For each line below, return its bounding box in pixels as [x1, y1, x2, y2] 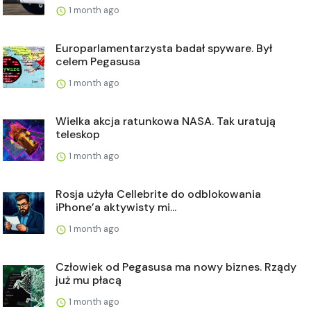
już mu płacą [56, 273, 121, 288]
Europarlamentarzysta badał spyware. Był [56, 41, 272, 56]
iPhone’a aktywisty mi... [56, 200, 176, 215]
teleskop [56, 127, 100, 142]
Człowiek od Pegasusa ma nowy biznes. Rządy [56, 260, 296, 275]
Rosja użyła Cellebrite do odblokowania [56, 187, 261, 202]
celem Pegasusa [56, 54, 140, 69]
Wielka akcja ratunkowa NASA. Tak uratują [56, 114, 276, 129]
